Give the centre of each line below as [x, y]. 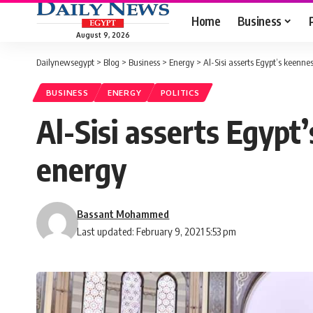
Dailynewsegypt [65, 62]
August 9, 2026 [103, 35]
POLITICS [180, 93]
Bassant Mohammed [123, 214]
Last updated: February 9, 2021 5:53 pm [157, 232]
